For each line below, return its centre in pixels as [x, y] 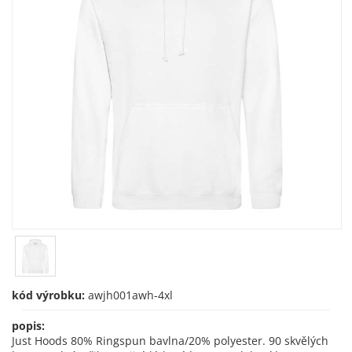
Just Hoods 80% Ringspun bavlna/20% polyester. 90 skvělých [170, 341]
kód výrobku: [48, 295]
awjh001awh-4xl [130, 295]
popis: [28, 326]
